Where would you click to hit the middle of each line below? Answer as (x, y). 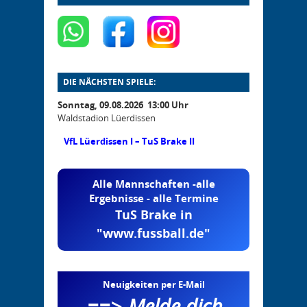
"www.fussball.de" (153, 233)
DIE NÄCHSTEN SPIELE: (109, 82)
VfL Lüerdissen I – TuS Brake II (139, 142)
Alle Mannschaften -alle (153, 183)
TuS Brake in (153, 214)
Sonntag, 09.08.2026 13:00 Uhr (123, 105)
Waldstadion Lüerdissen (107, 118)
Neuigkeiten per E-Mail (153, 285)
